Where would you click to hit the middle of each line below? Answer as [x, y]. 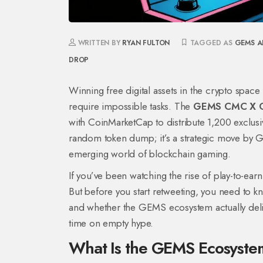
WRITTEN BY [99, 43]
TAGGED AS [211, 43]
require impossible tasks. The [131, 106]
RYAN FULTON [146, 43]
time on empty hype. [111, 223]
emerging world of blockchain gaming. [150, 154]
